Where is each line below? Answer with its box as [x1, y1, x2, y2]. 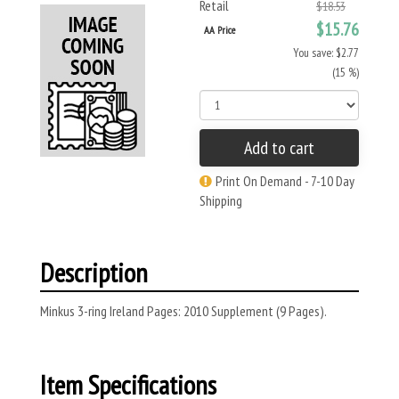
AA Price [204, 23, 235, 37]
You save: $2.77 [293, 45, 359, 61]
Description [40, 255, 148, 289]
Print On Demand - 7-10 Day [216, 172, 354, 190]
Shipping [199, 191, 242, 209]
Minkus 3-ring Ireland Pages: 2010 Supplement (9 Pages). [40, 302, 327, 320]
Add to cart [244, 136, 314, 159]
